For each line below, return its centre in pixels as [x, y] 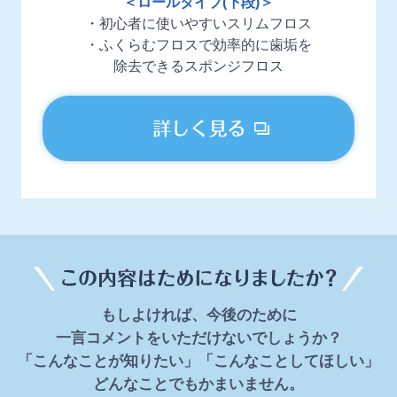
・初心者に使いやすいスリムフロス [198, 23]
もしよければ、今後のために [198, 315]
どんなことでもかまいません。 [198, 385]
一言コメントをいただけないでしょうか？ [198, 339]
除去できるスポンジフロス [198, 66]
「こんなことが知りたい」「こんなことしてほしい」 [198, 362]
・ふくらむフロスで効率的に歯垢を [198, 44]
